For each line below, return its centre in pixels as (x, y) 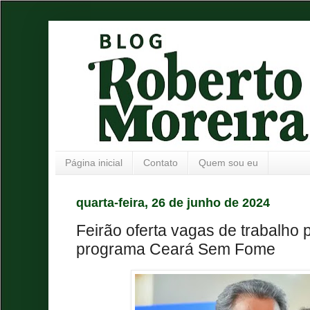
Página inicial (94, 163)
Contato (161, 163)
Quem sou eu (228, 163)
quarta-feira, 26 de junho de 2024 (173, 202)
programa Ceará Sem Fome (176, 249)
